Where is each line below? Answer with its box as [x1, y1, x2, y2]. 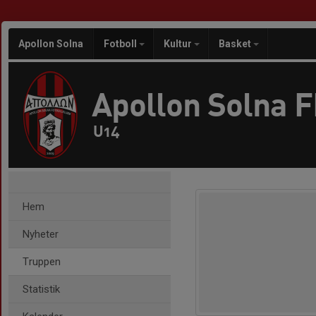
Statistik [23, 283, 60, 296]
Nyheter [23, 228, 59, 241]
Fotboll [104, 38, 139, 49]
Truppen [23, 255, 61, 268]
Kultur [164, 38, 194, 49]
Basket [219, 38, 253, 49]
